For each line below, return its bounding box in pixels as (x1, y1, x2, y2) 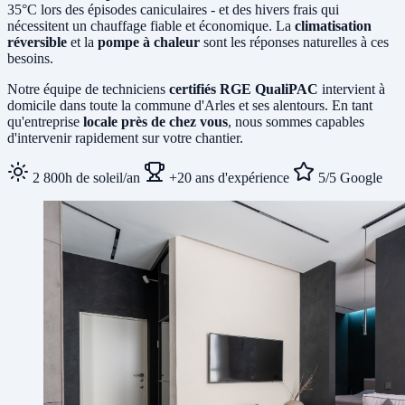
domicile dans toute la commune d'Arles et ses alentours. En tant (7, 97, 372, 113)
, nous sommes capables (228, 113, 364, 129)
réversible (7, 33, 67, 50)
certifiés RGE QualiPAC (169, 80, 318, 97)
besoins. (7, 50, 53, 66)
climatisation (295, 17, 372, 33)
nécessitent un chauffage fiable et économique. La (7, 17, 295, 33)
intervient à (318, 80, 385, 97)
